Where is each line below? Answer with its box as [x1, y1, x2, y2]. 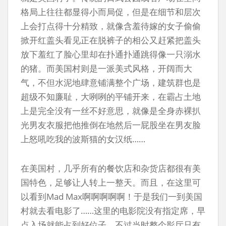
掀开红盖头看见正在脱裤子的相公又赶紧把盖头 [21, 34, 201, 46]
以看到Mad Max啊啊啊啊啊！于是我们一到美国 [21, 191, 202, 202]
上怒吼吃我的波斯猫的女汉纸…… [21, 133, 145, 145]
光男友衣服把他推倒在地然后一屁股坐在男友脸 [21, 119, 201, 131]
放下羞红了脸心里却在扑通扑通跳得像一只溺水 [21, 48, 201, 60]
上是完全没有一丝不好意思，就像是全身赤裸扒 [21, 105, 201, 117]
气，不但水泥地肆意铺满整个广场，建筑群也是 [21, 77, 201, 88]
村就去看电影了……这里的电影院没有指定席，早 [21, 205, 205, 216]
